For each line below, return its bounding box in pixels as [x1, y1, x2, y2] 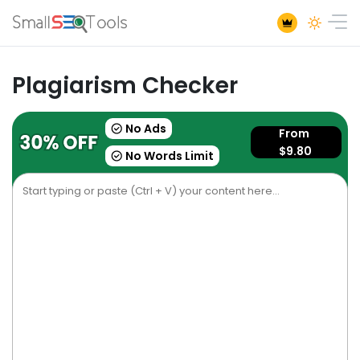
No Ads [125, 121, 166, 137]
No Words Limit [125, 148, 214, 164]
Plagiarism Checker [12, 70, 238, 101]
